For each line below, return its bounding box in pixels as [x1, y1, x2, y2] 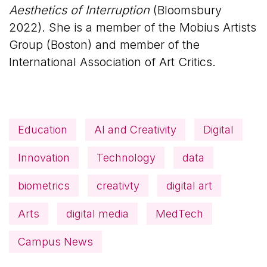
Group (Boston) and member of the [9, 37, 200, 52]
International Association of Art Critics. [9, 54, 216, 69]
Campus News [18, 235, 93, 248]
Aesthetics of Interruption [9, 2, 150, 17]
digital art [166, 179, 212, 192]
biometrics [18, 179, 70, 192]
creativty [97, 179, 139, 192]
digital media [66, 207, 129, 220]
